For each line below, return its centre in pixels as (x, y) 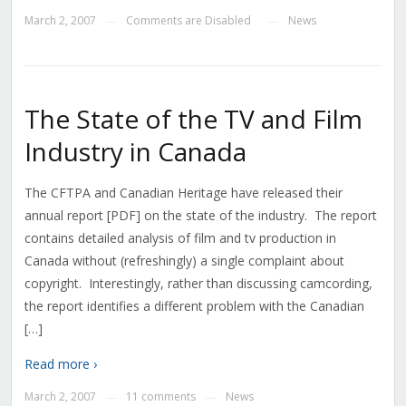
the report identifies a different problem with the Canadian (194, 306)
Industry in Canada (135, 152)
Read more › (60, 364)
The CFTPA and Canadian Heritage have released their (183, 193)
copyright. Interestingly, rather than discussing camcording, (198, 284)
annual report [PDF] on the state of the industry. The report (200, 216)
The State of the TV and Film (193, 119)
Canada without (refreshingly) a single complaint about (184, 261)
